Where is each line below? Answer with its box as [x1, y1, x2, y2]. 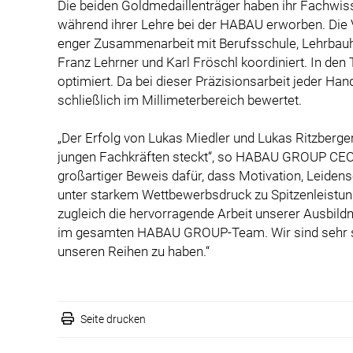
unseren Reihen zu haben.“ [58, 243, 210, 259]
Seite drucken [80, 312, 146, 325]
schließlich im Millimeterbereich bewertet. [58, 91, 302, 108]
